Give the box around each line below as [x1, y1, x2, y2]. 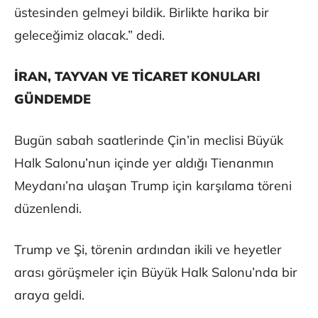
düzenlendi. [14, 200, 82, 217]
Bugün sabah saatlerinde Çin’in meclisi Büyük [14, 132, 283, 149]
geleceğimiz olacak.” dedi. [14, 27, 165, 44]
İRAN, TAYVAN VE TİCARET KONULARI [14, 68, 261, 85]
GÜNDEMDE [14, 91, 91, 108]
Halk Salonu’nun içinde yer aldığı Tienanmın [14, 155, 274, 172]
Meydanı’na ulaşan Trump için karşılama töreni [14, 177, 292, 194]
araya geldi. [14, 287, 84, 304]
